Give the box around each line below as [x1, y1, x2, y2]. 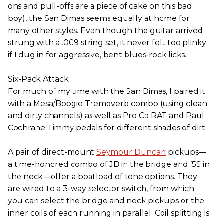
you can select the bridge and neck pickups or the [8, 196, 204, 205]
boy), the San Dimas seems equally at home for [8, 14, 190, 23]
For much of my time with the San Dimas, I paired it [8, 87, 205, 96]
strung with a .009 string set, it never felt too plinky [8, 38, 206, 47]
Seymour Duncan [96, 147, 166, 157]
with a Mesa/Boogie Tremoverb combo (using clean [8, 99, 207, 108]
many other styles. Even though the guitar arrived [8, 26, 203, 35]
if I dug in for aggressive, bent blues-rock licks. [8, 50, 186, 59]
